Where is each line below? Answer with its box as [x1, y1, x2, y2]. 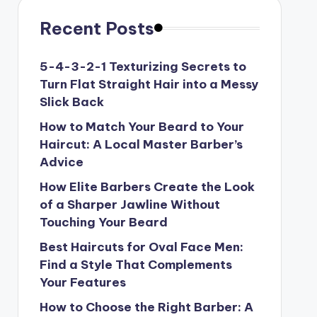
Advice [39, 154, 83, 170]
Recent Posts [39, 17, 154, 39]
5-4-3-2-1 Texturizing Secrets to [39, 58, 246, 74]
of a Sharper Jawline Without [39, 196, 220, 212]
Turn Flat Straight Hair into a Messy [39, 76, 258, 92]
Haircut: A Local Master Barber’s [39, 136, 243, 152]
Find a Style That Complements [39, 256, 232, 272]
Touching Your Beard [39, 214, 168, 230]
